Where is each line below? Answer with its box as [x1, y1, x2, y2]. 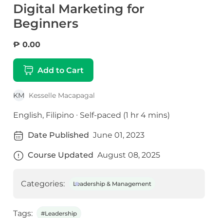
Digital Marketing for [13, 1, 145, 17]
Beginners [13, 16, 78, 31]
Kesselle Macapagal [28, 91, 95, 100]
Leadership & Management [73, 180, 151, 188]
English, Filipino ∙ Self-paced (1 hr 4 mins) [13, 110, 170, 120]
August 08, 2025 [97, 150, 160, 160]
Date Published [27, 130, 89, 140]
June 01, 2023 [92, 130, 145, 140]
